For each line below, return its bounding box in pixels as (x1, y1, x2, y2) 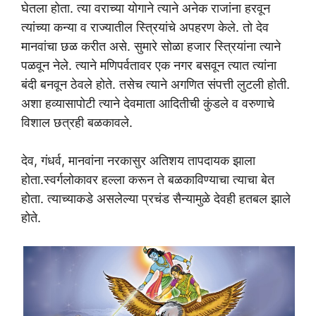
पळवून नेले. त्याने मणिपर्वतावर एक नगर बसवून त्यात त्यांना (21, 58, 276, 73)
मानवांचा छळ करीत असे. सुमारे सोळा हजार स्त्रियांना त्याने (21, 39, 281, 54)
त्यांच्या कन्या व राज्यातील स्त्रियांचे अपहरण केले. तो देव (21, 20, 269, 35)
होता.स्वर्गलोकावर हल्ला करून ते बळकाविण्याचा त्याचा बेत (21, 172, 274, 188)
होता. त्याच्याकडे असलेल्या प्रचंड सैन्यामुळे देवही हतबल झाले (21, 191, 291, 207)
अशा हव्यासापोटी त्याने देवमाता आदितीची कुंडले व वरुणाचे (21, 96, 274, 111)
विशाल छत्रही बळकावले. (21, 115, 133, 130)
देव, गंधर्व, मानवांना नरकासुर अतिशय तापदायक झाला (21, 153, 255, 169)
